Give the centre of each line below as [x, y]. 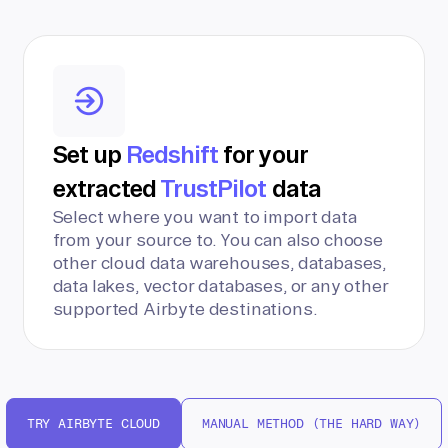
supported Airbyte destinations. [185, 308]
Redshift [172, 154]
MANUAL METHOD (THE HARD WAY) [311, 423]
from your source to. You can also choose [217, 239]
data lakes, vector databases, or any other [220, 285]
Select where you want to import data [204, 216]
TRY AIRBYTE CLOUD [93, 423]
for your [262, 154]
